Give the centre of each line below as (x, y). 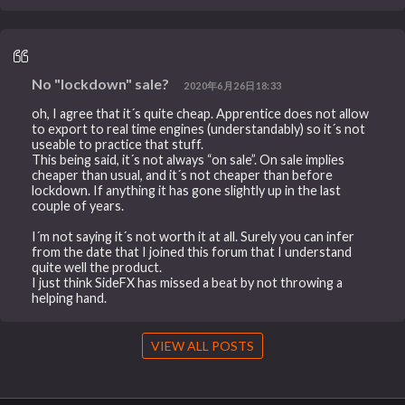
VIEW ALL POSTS (202, 345)
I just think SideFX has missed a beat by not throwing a (188, 282)
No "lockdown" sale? (101, 84)
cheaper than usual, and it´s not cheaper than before (183, 174)
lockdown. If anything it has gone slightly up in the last (187, 190)
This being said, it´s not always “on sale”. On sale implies (188, 159)
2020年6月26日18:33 (233, 86)
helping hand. (70, 297)
